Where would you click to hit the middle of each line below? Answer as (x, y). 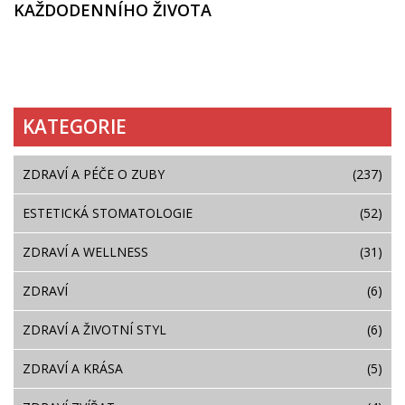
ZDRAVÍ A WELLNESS (85, 251)
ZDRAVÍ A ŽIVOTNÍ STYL (94, 329)
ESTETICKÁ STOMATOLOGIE (108, 212)
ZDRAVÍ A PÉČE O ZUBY (94, 174)
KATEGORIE (75, 127)
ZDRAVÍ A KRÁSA (73, 368)
